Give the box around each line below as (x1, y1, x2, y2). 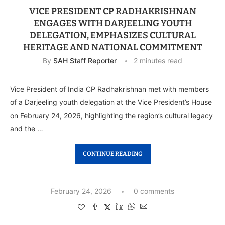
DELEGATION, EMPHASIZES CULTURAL (29, 30, 196, 41)
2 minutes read (134, 56, 182, 65)
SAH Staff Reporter (53, 56, 117, 65)
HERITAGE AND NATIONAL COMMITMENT (23, 42, 202, 53)
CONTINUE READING (82, 150, 143, 158)
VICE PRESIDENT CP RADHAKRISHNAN (29, 6, 196, 17)
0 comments (134, 187, 174, 196)
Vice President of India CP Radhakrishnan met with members (10, 85, 209, 94)
